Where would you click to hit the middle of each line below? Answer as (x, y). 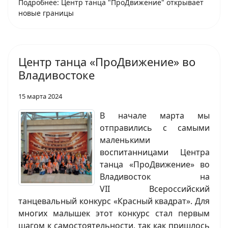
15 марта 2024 (40, 96)
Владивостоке (56, 75)
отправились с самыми (155, 128)
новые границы (46, 13)
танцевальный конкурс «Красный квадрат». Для (114, 201)
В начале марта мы (155, 116)
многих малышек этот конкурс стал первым (114, 213)
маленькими (125, 140)
